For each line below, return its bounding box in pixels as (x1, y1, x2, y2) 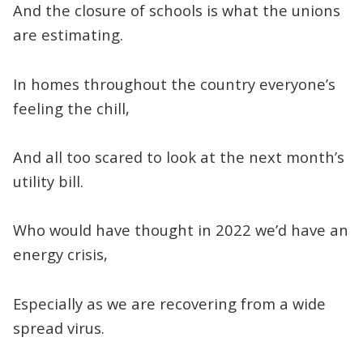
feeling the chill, (13, 97, 130, 118)
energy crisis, (13, 244, 108, 265)
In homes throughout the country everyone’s (13, 73, 335, 94)
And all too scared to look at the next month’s (13, 147, 344, 168)
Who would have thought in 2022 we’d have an (13, 220, 348, 241)
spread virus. (13, 317, 105, 338)
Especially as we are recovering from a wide (13, 293, 326, 314)
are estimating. (13, 24, 123, 45)
